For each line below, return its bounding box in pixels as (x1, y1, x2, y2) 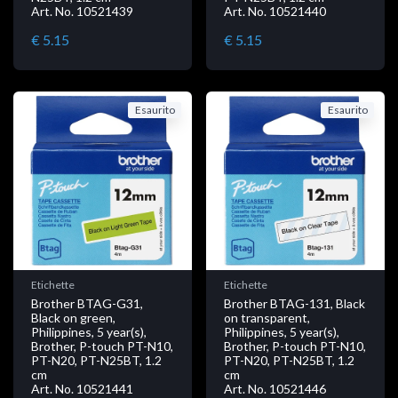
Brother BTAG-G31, (31, 295, 143, 311)
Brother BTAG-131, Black (224, 295, 365, 311)
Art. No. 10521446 (224, 380, 326, 396)
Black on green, (31, 309, 115, 325)
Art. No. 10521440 (224, 3, 326, 19)
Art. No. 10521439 (31, 3, 133, 19)
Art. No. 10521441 (31, 380, 133, 396)
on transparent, (224, 309, 310, 325)
